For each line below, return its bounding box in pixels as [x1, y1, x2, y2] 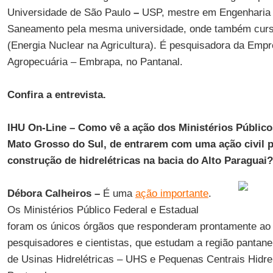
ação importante [135, 188, 208, 199]
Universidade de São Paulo [7, 7, 133, 18]
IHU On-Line [7, 122, 69, 133]
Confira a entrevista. [7, 89, 106, 101]
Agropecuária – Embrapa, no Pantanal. [7, 56, 183, 68]
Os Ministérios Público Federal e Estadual [7, 204, 199, 216]
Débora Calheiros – [7, 188, 103, 199]
